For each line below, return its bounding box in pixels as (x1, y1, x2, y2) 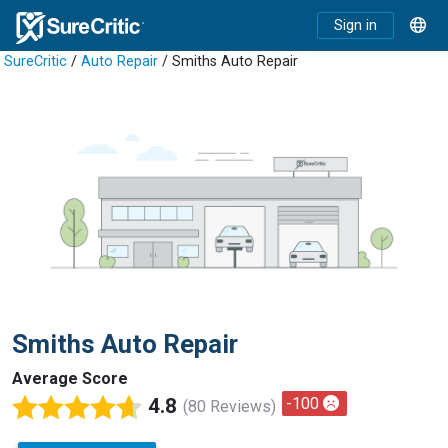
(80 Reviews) (183, 396, 276, 416)
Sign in (334, 17, 377, 34)
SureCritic (4, 53, 67, 70)
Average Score (12, 369, 128, 389)
